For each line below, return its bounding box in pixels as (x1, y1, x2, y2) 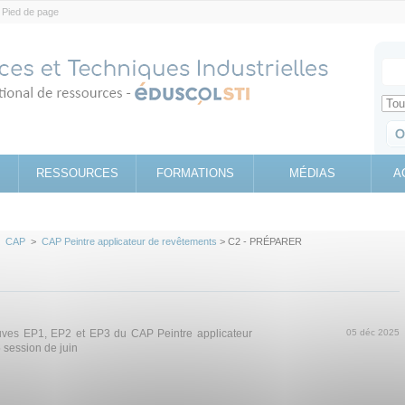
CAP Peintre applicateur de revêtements (42, 236, 217, 247)
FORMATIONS (155, 166, 234, 180)
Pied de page (2, 6, 59, 17)
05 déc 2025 (346, 327, 400, 337)
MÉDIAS (289, 166, 335, 180)
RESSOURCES (36, 166, 118, 180)
